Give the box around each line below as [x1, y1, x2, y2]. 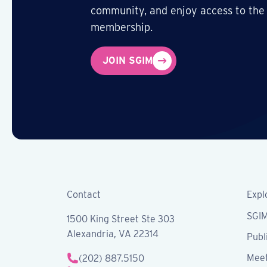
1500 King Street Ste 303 [67, 213, 175, 225]
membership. [91, 21, 153, 34]
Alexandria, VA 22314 [67, 228, 159, 240]
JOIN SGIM [103, 55, 153, 67]
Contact [67, 188, 101, 200]
